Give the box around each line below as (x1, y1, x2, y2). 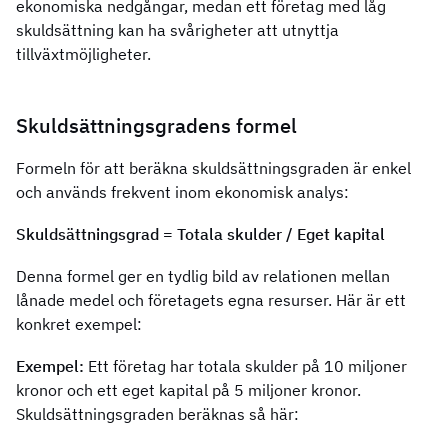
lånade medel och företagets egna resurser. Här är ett (16, 290, 406, 311)
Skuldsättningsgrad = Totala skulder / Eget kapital (16, 224, 385, 245)
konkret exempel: (16, 314, 142, 335)
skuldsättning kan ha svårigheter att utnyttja (16, 20, 339, 41)
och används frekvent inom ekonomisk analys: (16, 182, 349, 203)
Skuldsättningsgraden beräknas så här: (16, 404, 299, 425)
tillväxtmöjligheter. (16, 44, 151, 65)
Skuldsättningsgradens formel (16, 112, 297, 140)
